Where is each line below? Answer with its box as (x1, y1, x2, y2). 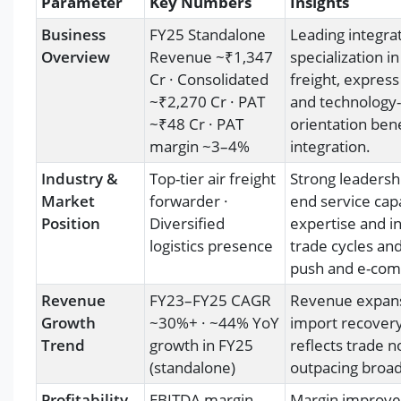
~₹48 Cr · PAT (149, 113, 243, 134)
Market (41, 190, 95, 211)
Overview (41, 46, 110, 67)
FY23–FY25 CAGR (149, 289, 271, 311)
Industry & (41, 167, 118, 189)
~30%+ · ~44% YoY (149, 311, 279, 333)
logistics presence (149, 235, 273, 256)
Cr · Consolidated (149, 68, 269, 90)
